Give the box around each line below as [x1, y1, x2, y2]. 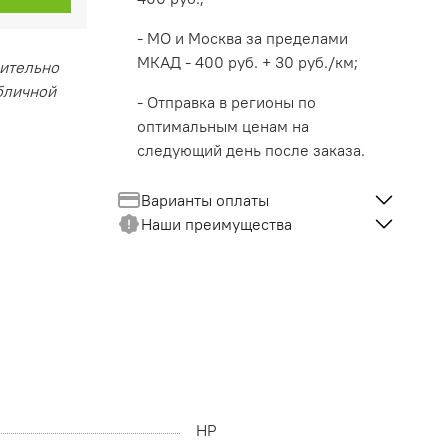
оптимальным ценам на [136, 116, 309, 137]
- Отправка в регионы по [136, 92, 316, 113]
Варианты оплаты [140, 190, 269, 211]
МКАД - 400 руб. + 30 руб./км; [136, 52, 358, 73]
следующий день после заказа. [136, 140, 365, 161]
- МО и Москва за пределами [136, 28, 348, 49]
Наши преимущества [140, 214, 292, 235]
